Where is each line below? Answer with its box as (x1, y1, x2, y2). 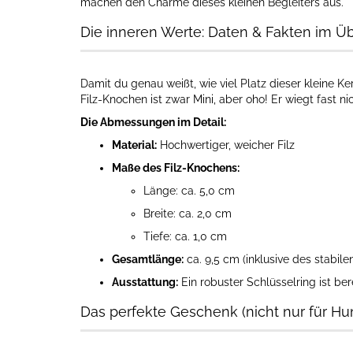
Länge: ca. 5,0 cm (143, 184, 235, 197)
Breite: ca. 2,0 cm (143, 207, 232, 220)
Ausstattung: (112, 276, 178, 288)
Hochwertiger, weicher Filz (157, 139, 295, 151)
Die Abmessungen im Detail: (80, 116, 226, 128)
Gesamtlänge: (112, 253, 184, 266)
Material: (112, 139, 157, 151)
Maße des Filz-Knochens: (112, 162, 240, 174)
